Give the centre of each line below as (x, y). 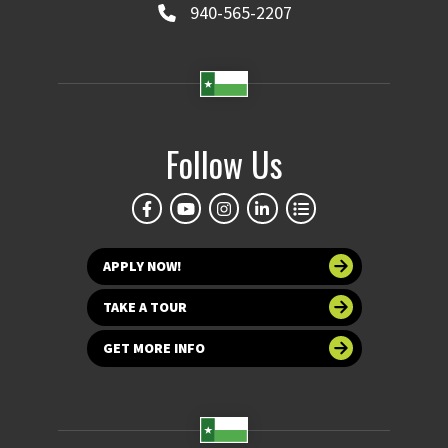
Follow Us (224, 164)
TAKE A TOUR (144, 306)
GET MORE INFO (153, 347)
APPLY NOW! (142, 265)
